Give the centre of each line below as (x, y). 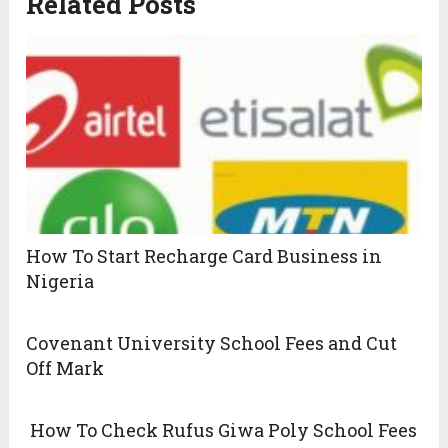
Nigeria (60, 281)
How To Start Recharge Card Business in (204, 256)
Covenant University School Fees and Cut (212, 343)
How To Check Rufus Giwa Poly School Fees (222, 430)
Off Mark (65, 368)
